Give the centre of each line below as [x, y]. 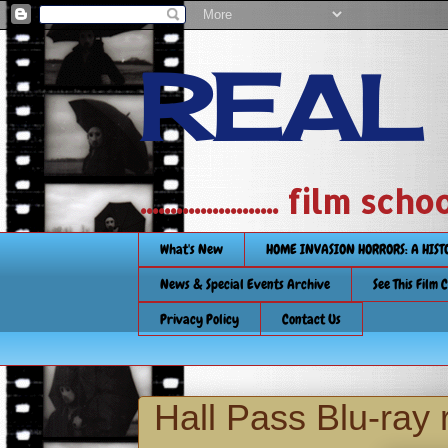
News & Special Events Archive [245, 284]
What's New [191, 249]
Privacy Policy [199, 318]
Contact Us [311, 318]
